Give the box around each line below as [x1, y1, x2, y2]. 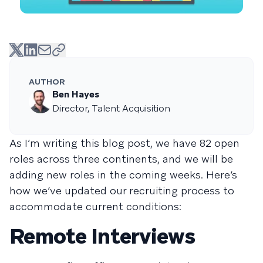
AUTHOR [29, 76, 65, 87]
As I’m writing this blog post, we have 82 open [9, 136, 240, 150]
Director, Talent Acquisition [52, 102, 170, 114]
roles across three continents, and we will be [9, 152, 233, 166]
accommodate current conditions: [9, 200, 181, 213]
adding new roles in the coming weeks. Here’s [9, 168, 237, 181]
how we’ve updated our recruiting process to [9, 184, 234, 197]
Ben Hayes [52, 88, 99, 100]
